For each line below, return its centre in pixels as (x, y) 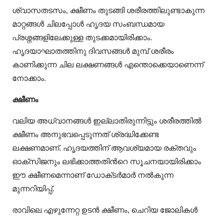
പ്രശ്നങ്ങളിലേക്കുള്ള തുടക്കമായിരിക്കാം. (82, 38)
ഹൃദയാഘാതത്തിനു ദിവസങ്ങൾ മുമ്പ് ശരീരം (93, 51)
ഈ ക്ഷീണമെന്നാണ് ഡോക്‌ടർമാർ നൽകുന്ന (93, 175)
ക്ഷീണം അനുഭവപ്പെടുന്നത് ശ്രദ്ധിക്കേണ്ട (85, 135)
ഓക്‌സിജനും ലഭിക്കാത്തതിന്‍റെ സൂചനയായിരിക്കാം (107, 162)
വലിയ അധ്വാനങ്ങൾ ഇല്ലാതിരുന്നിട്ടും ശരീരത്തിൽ (107, 121)
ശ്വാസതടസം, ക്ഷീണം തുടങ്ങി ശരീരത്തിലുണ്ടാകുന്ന (108, 11)
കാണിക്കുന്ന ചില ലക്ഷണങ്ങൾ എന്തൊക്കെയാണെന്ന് (108, 65)
